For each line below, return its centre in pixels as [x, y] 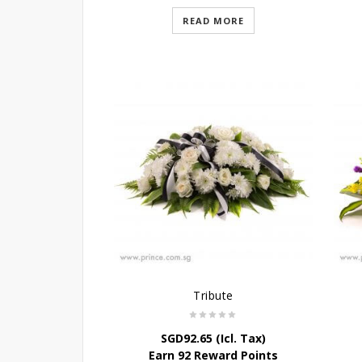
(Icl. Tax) [239, 338]
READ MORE [213, 21]
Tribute [213, 295]
